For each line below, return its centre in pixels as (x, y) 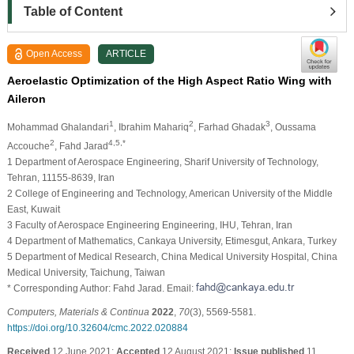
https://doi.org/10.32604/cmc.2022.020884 (97, 328)
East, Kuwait (33, 209)
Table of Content (73, 11)
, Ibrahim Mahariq (151, 127)
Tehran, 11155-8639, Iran (60, 177)
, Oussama (293, 127)
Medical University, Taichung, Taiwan (86, 272)
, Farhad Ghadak (229, 127)
